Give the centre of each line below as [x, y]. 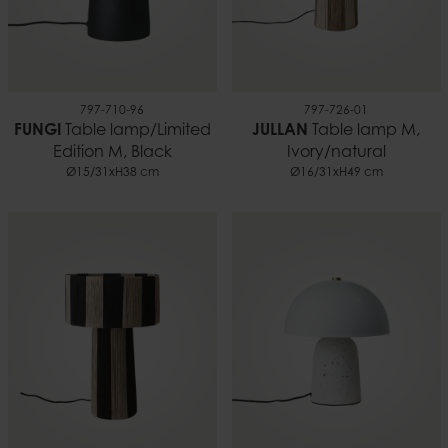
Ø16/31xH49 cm [336, 172]
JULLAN [280, 130]
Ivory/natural [336, 152]
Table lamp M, [364, 130]
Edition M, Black [112, 152]
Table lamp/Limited [135, 130]
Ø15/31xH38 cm [112, 172]
